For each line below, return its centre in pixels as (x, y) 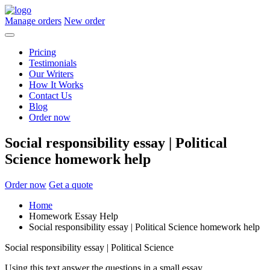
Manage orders (33, 21)
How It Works (56, 85)
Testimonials (53, 63)
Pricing (42, 52)
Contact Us (50, 96)
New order (84, 21)
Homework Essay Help (74, 216)
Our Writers (51, 74)
